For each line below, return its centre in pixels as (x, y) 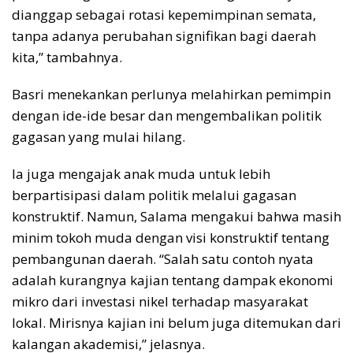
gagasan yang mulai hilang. (98, 137)
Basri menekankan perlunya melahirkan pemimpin (171, 95)
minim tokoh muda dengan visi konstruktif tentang (171, 238)
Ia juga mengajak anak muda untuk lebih (141, 174)
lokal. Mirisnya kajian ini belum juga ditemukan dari (176, 323)
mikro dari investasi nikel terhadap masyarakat (160, 302)
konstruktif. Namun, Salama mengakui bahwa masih (176, 217)
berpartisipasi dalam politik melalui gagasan (154, 195)
